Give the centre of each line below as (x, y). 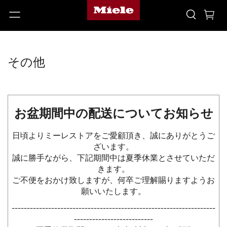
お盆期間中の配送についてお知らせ (113, 114)
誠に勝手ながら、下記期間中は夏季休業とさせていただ (113, 159)
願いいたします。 (113, 192)
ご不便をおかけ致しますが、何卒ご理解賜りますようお (113, 181)
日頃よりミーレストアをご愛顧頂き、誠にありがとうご (113, 136)
